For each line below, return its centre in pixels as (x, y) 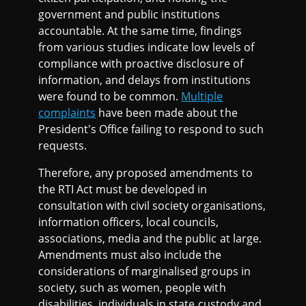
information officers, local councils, (128, 222)
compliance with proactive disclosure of (141, 63)
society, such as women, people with (132, 287)
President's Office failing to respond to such (151, 129)
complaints (67, 112)
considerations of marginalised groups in (144, 271)
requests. (63, 145)
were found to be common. (110, 96)
